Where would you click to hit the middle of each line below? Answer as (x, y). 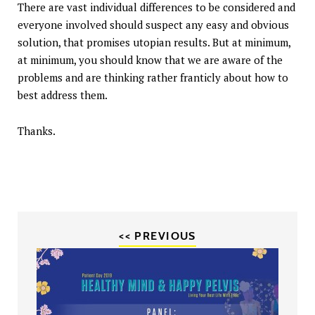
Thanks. (37, 131)
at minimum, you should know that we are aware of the (150, 60)
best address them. (63, 95)
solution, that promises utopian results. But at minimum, (154, 43)
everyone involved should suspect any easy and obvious (153, 25)
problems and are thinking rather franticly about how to (153, 78)
